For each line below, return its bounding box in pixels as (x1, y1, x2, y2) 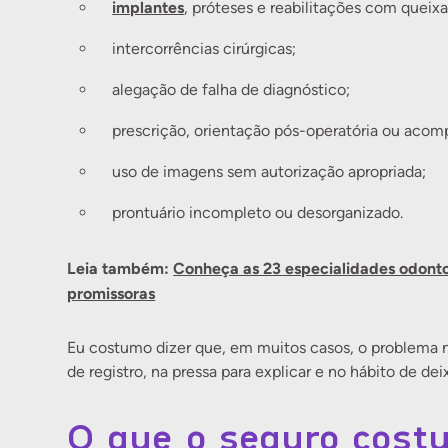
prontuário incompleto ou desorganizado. (112, 203, 404, 222)
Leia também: (67, 258, 174, 278)
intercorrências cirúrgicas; (112, 39, 297, 58)
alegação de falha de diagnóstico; (112, 80, 351, 99)
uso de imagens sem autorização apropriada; (112, 162, 427, 181)
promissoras (67, 283, 156, 303)
